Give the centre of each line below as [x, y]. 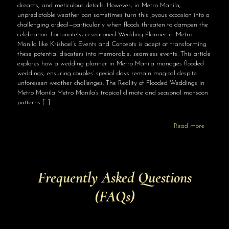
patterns [29, 103]
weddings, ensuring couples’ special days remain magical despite [107, 74]
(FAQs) [114, 197]
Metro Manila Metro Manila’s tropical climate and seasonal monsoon [112, 93]
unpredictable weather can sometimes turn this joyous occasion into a [113, 15]
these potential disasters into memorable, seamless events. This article [114, 54]
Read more [189, 126]
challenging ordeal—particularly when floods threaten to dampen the [112, 25]
